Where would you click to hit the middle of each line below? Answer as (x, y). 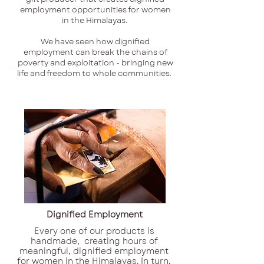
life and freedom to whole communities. (95, 74)
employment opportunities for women (95, 10)
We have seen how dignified (95, 42)
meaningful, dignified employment (94, 251)
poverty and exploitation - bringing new (95, 63)
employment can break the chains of (95, 52)
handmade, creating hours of (94, 241)
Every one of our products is (94, 231)
